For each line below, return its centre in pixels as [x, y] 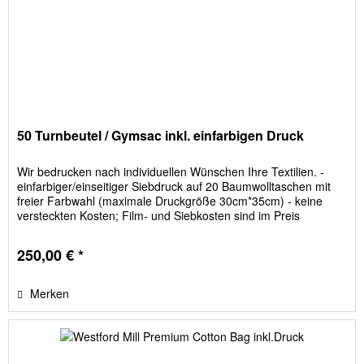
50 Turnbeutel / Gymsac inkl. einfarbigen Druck [161, 136]
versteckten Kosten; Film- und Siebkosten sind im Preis [159, 216]
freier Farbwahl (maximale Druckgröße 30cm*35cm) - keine [170, 201]
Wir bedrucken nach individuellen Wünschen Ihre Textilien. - [171, 172]
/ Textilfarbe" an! [59, 245]
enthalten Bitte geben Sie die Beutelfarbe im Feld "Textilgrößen [179, 230]
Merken [50, 294]
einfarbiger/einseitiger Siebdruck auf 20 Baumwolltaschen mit [174, 186]
